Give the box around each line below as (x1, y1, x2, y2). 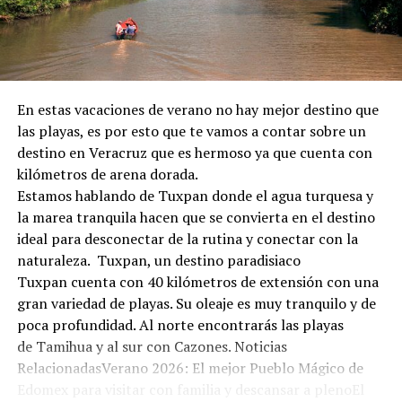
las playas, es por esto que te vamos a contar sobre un (16, 120, 366, 141)
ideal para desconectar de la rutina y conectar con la (16, 228, 358, 249)
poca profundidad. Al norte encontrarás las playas (16, 314, 344, 335)
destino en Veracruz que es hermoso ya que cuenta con (16, 142, 372, 162)
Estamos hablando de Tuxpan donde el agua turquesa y (16, 185, 373, 205)
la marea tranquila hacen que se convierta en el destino (16, 206, 375, 227)
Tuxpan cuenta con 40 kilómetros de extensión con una (16, 271, 379, 292)
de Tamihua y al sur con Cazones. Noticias (16, 336, 287, 356)
